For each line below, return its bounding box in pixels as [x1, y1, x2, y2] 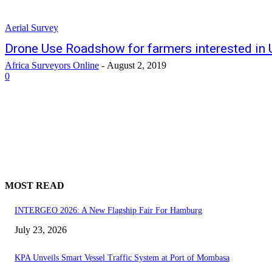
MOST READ [5, 180, 64, 191]
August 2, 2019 [107, 60, 166, 71]
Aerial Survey [5, 22, 58, 33]
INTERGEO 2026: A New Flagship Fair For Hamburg [15, 205, 202, 215]
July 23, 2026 [15, 224, 67, 235]
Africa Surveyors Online [5, 60, 99, 71]
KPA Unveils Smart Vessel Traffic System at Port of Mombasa [15, 253, 229, 262]
